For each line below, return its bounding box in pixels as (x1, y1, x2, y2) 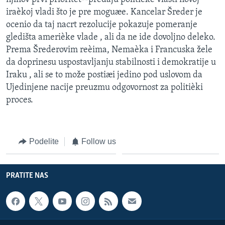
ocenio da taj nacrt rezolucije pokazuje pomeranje (6, 20, 197, 30)
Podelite (29, 137, 59, 146)
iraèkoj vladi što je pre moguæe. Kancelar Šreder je (6, 7, 202, 17)
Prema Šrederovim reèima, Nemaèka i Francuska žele (6, 45, 212, 55)
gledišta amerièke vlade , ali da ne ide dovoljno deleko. (6, 32, 215, 42)
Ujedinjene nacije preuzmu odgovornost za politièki (6, 82, 203, 92)
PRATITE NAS (6, 172, 48, 180)
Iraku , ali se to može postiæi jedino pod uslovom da (6, 70, 202, 80)
